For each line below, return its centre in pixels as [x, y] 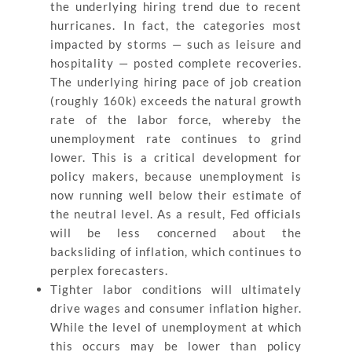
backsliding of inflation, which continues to [176, 251]
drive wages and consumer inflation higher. [176, 308]
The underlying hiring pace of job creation [176, 82]
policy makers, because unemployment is [176, 176]
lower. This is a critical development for [176, 157]
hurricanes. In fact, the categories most [176, 25]
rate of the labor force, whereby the [176, 119]
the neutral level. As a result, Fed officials [176, 214]
